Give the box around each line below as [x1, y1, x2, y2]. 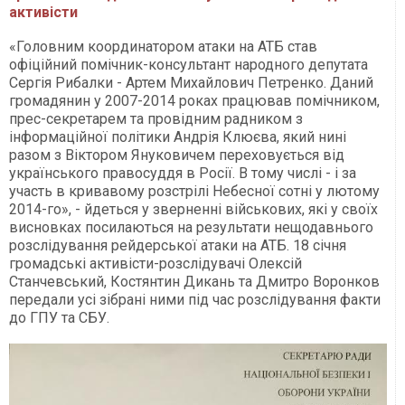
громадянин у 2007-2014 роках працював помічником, [9, 92, 380, 110]
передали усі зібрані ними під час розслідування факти [9, 291, 381, 309]
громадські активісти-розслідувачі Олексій [9, 255, 302, 273]
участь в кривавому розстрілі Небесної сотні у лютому [9, 183, 380, 201]
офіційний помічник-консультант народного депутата [9, 56, 368, 74]
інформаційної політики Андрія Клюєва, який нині [9, 128, 346, 146]
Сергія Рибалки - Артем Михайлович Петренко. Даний [9, 74, 373, 92]
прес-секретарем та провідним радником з [9, 110, 303, 128]
